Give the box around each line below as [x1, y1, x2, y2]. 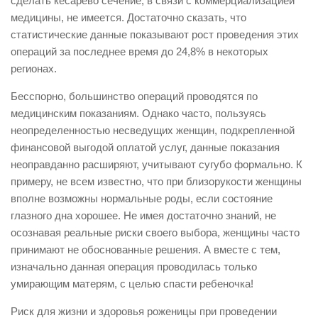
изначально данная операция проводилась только [11, 261, 257, 273]
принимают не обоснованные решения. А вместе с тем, [11, 243, 280, 256]
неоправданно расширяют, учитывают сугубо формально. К [11, 158, 302, 170]
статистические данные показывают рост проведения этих [11, 28, 299, 40]
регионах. [11, 62, 57, 75]
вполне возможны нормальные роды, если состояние [11, 192, 273, 204]
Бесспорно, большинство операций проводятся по [11, 90, 258, 102]
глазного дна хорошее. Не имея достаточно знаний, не [11, 209, 276, 221]
